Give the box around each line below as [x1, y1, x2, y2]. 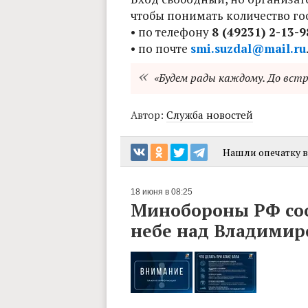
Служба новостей [166, 107, 253, 122]
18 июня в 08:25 [130, 186, 192, 197]
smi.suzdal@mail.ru [190, 41, 306, 56]
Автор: [130, 107, 166, 122]
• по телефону [130, 24, 212, 40]
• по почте [130, 41, 190, 56]
